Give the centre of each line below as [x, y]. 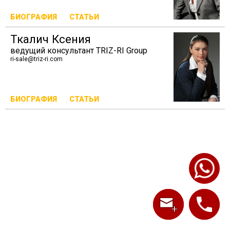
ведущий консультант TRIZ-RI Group [79, 51]
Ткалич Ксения [51, 39]
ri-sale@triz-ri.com [36, 59]
